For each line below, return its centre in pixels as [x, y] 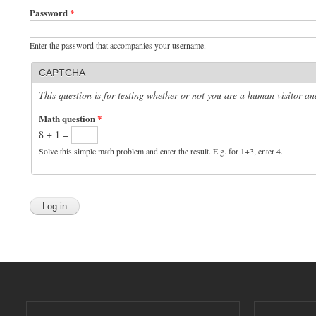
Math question [68, 118]
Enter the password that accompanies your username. [118, 45]
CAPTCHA [62, 72]
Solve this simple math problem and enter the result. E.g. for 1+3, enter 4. [161, 151]
